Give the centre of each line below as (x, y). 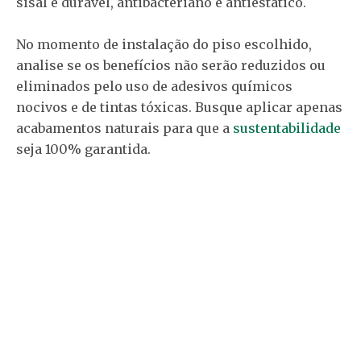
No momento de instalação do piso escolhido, (164, 44)
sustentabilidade (287, 128)
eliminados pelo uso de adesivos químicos (154, 86)
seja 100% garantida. (83, 149)
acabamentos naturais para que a (124, 128)
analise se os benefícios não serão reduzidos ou (171, 65)
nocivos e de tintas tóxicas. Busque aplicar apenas (179, 107)
